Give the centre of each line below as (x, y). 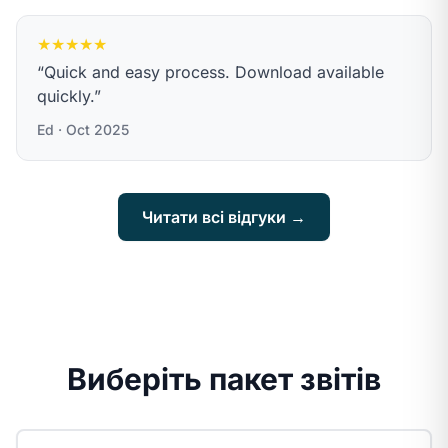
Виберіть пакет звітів (224, 379)
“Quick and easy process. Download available (210, 72)
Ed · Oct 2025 (83, 129)
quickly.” (69, 96)
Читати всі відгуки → (224, 217)
